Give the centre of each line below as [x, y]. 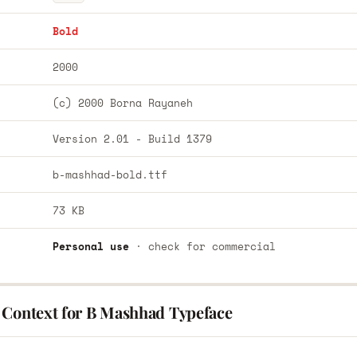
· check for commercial [202, 246]
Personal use [90, 246]
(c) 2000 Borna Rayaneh [122, 103]
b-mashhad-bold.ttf [110, 175]
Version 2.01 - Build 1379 [132, 139]
